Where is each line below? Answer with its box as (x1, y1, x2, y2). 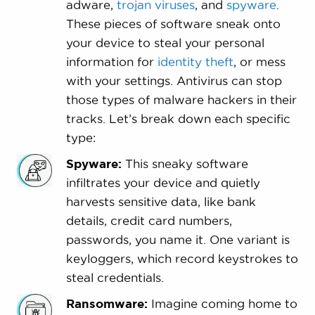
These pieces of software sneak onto (65, 17, 281, 31)
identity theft (157, 55, 233, 69)
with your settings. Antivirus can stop (65, 74, 282, 88)
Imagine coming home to (150, 297, 297, 311)
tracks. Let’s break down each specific (65, 112, 290, 126)
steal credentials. (65, 271, 164, 285)
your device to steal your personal (65, 36, 264, 50)
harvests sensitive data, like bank (65, 195, 256, 209)
